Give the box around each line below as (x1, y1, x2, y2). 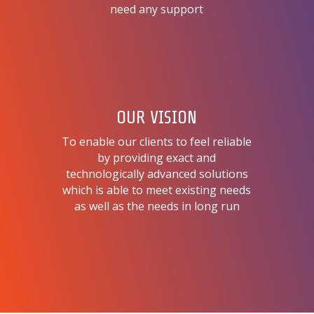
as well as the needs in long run (74, 198, 240, 214)
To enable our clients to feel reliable (62, 134, 252, 149)
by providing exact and (97, 150, 217, 165)
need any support (110, 1, 204, 17)
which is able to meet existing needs (62, 182, 252, 198)
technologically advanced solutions (65, 166, 248, 182)
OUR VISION (116, 107, 198, 128)
